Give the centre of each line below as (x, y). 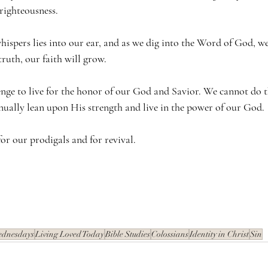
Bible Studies (128, 234)
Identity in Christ (219, 234)
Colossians (170, 234)
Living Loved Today (70, 234)
